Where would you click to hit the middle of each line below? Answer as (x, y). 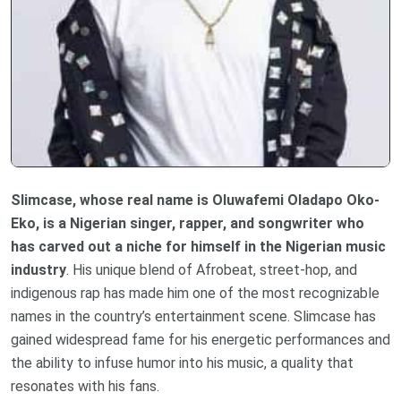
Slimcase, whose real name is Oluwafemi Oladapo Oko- (195, 200)
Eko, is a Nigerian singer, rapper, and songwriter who (188, 224)
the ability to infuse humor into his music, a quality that (182, 363)
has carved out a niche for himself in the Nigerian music (198, 247)
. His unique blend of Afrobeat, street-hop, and (212, 270)
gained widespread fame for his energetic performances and (200, 340)
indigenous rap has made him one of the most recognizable (195, 294)
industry (38, 270)
